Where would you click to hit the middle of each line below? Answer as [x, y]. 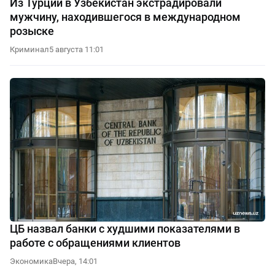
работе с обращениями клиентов [95, 243]
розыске [32, 31]
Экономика [31, 261]
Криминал [29, 50]
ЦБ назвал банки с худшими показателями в [125, 229]
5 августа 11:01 [76, 50]
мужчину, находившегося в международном [125, 17]
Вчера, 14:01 [75, 261]
